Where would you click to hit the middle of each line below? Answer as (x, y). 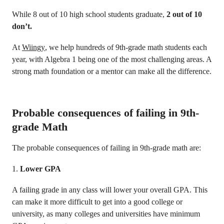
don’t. (22, 26)
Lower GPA (40, 169)
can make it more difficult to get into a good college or (97, 202)
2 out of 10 (184, 14)
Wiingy (33, 47)
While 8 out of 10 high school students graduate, (89, 14)
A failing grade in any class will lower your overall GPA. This (110, 190)
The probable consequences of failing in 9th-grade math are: (106, 148)
